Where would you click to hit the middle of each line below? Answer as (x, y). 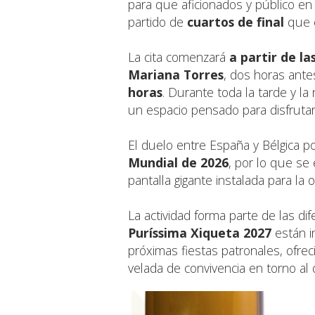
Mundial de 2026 (178, 163)
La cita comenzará (179, 57)
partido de (157, 22)
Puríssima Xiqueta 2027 (200, 233)
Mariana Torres (176, 75)
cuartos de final (236, 22)
